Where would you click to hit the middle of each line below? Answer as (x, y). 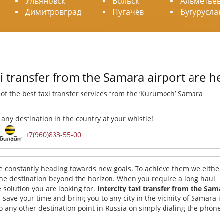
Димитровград (53, 12)
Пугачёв (128, 12)
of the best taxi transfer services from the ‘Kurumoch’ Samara (102, 94)
